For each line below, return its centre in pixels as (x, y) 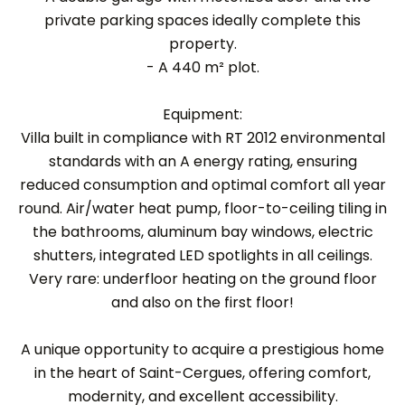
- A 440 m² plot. (202, 67)
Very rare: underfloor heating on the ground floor (202, 279)
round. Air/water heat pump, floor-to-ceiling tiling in (202, 208)
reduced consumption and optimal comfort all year (202, 185)
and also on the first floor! (202, 302)
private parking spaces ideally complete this (202, 20)
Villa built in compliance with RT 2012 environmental (202, 138)
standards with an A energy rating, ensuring (202, 161)
